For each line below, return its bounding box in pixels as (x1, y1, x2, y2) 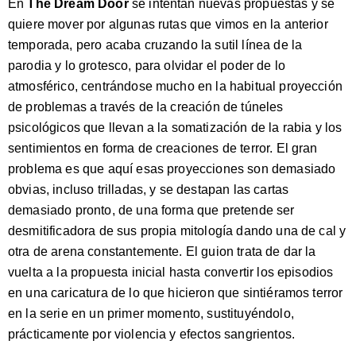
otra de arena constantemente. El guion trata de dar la (8, 245, 316, 258)
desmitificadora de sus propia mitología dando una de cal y (8, 224, 346, 238)
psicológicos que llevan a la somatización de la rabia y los (8, 121, 342, 134)
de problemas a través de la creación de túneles (8, 100, 284, 114)
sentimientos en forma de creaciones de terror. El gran (8, 141, 318, 155)
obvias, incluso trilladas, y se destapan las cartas (8, 183, 289, 196)
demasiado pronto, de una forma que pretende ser (8, 203, 295, 217)
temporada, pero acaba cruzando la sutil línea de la (8, 38, 303, 52)
